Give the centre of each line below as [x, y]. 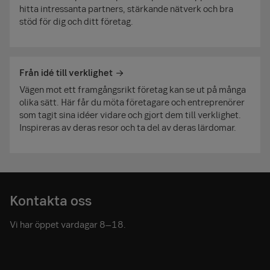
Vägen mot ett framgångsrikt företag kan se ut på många [133, 89]
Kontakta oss [51, 200]
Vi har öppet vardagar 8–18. [68, 224]
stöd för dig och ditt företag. [76, 21]
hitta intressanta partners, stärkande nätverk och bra [126, 9]
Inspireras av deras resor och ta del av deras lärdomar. [128, 127]
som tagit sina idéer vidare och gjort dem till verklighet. [130, 115]
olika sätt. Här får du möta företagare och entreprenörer [132, 102]
